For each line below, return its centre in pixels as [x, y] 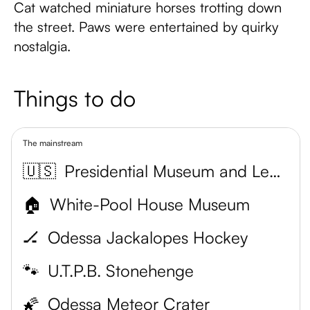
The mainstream [53, 143]
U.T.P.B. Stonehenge [121, 271]
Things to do [75, 98]
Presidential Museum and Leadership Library [275, 171]
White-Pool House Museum [150, 204]
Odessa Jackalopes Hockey [148, 237]
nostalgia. [42, 46]
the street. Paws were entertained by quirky [146, 27]
